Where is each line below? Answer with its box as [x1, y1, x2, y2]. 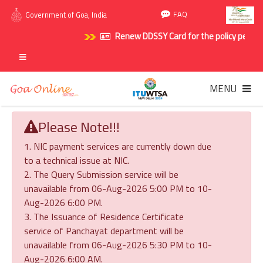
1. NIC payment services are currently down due [24, 139, 211, 154]
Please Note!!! [38, 116, 120, 138]
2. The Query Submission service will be [24, 167, 178, 182]
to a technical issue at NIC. [24, 153, 129, 168]
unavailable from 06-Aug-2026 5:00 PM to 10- [24, 181, 212, 196]
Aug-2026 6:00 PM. [24, 195, 103, 210]
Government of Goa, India [23, 9, 107, 21]
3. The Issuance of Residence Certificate [24, 210, 184, 224]
